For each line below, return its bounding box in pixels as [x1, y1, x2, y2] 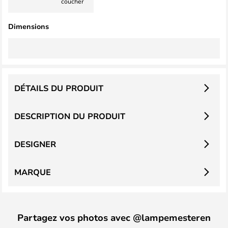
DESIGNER [14, 138, 56, 150]
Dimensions [8, 21, 49, 31]
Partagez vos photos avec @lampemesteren [17, 211, 211, 223]
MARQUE [14, 166, 51, 178]
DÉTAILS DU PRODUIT [14, 82, 103, 94]
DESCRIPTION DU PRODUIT [14, 110, 125, 122]
